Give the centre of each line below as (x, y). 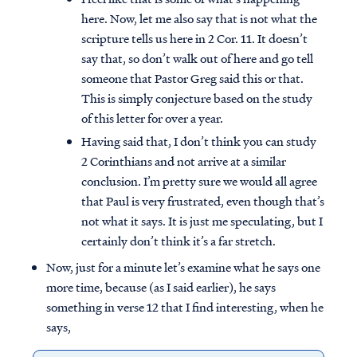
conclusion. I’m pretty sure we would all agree (199, 181)
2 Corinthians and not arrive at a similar (184, 161)
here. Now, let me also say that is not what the (199, 19)
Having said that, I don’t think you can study (199, 141)
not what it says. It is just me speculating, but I (202, 221)
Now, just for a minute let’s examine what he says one (183, 267)
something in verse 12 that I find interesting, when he (185, 307)
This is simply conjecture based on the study (197, 98)
